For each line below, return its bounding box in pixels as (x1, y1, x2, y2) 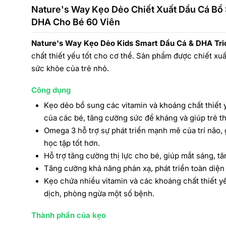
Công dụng (31, 85, 73, 95)
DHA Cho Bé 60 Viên (31, 17, 120, 27)
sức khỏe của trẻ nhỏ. (31, 64, 109, 73)
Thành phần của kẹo (31, 210, 106, 220)
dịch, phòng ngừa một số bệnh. (44, 189, 154, 198)
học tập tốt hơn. (44, 138, 100, 148)
